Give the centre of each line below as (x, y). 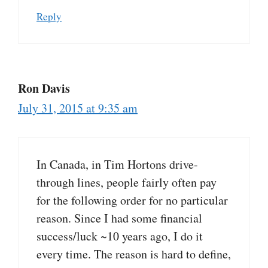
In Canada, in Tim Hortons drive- (117, 164)
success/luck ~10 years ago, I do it (120, 236)
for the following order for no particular (132, 200)
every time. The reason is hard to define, (134, 254)
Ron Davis (44, 88)
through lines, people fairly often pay (127, 182)
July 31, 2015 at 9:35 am (78, 108)
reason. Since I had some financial (119, 218)
